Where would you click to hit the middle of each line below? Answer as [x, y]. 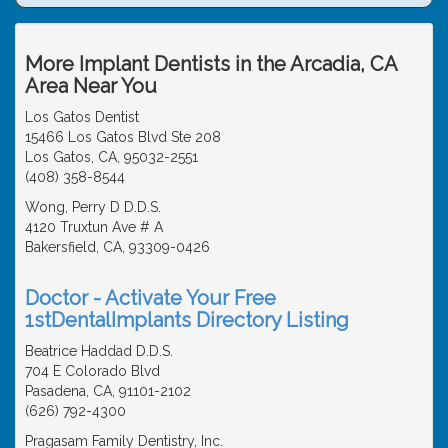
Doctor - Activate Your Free [150, 297]
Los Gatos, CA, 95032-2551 [111, 156]
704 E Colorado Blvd [92, 370]
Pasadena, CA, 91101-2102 [108, 390]
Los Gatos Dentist [82, 116]
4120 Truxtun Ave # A [94, 226]
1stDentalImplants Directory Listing [187, 319]
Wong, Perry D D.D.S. [93, 206]
